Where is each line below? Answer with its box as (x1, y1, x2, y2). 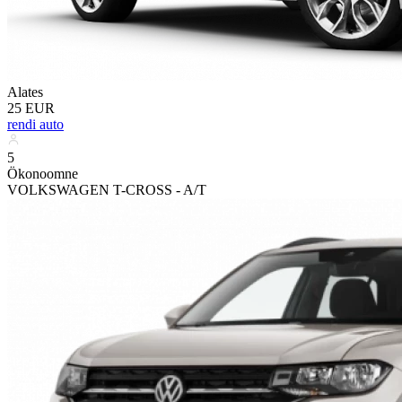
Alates (7, 83, 43, 100)
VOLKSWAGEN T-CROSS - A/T (7, 181, 206, 197)
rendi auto (7, 116, 64, 132)
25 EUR (7, 100, 55, 116)
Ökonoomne (7, 165, 78, 181)
